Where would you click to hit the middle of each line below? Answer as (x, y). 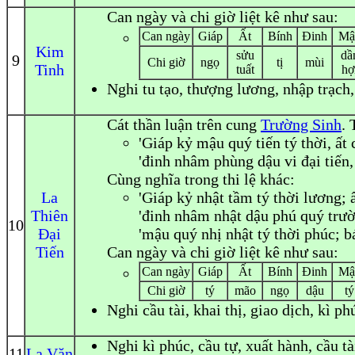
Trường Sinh (301, 124)
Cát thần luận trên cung (184, 124)
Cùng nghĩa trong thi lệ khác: (201, 179)
